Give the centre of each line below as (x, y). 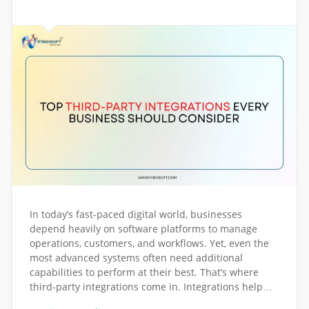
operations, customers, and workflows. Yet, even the (149, 243)
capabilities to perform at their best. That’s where (144, 272)
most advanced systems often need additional (136, 258)
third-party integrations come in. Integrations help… (151, 287)
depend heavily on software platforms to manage (143, 229)
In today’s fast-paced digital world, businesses (136, 215)
